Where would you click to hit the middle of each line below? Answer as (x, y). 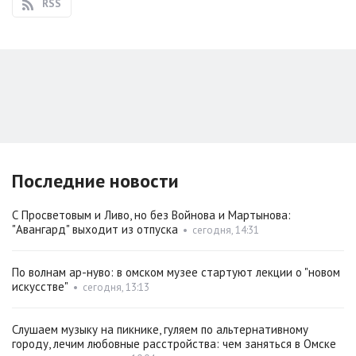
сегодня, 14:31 (226, 230)
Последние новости (95, 181)
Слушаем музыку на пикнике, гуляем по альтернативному (160, 330)
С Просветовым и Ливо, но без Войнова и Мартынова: (151, 215)
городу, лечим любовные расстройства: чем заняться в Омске (174, 344)
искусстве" (40, 287)
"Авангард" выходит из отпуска (95, 230)
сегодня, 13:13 (116, 288)
